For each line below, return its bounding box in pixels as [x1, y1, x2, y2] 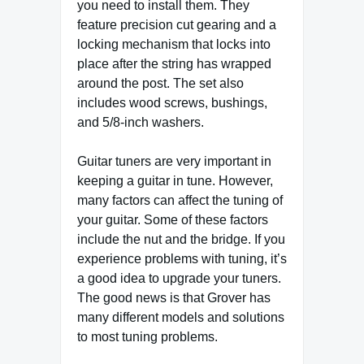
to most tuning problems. [77, 330, 218, 344]
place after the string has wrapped [77, 57, 271, 71]
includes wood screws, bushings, [77, 96, 267, 110]
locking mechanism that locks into [77, 37, 271, 52]
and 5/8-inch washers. [77, 115, 204, 130]
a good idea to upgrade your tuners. [77, 271, 281, 286]
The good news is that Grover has [77, 291, 271, 305]
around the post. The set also [77, 76, 244, 91]
